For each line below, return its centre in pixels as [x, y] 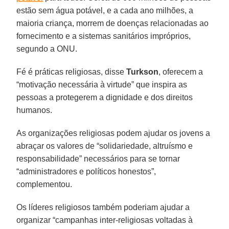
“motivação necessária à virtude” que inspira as [102, 84]
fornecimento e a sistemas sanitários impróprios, [104, 36]
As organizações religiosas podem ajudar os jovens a [113, 133]
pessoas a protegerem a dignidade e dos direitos [105, 97]
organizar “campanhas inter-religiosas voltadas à [105, 220]
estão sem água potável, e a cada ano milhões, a [105, 10]
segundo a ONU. [47, 49]
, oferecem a [181, 72]
